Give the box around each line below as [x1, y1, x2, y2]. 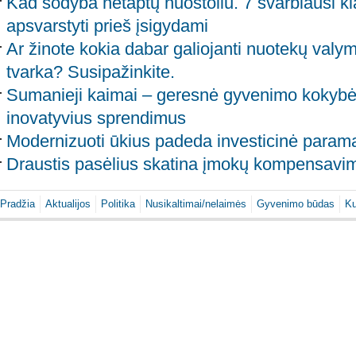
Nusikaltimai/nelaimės [145, 197, 246, 210]
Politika [101, 197, 135, 210]
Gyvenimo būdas [257, 197, 335, 210]
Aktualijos [45, 197, 91, 210]
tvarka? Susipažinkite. [6, 61, 175, 82]
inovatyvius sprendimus [6, 107, 186, 128]
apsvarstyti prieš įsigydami [6, 15, 208, 36]
